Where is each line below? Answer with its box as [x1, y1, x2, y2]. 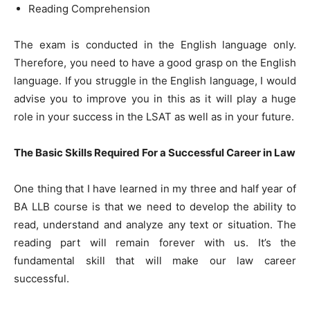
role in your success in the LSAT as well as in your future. [14, 110, 294, 123]
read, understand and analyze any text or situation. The [14, 218, 296, 231]
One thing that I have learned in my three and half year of [14, 182, 296, 195]
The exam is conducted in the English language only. [14, 38, 296, 51]
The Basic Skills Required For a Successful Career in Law [14, 146, 295, 159]
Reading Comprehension [28, 2, 150, 15]
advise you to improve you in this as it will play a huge [14, 92, 296, 105]
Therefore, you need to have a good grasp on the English [14, 56, 296, 69]
